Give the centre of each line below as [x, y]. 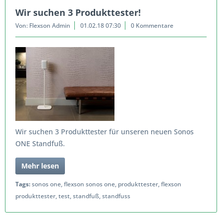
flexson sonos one [89, 184]
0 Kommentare [152, 26]
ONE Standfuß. [40, 143]
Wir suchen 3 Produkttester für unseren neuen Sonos [105, 132]
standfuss [116, 196]
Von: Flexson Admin [43, 26]
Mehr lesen [40, 166]
